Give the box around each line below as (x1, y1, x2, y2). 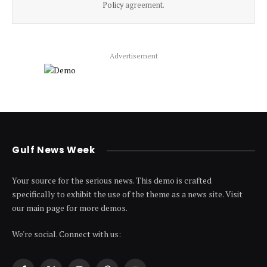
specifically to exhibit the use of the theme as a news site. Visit (12, 188, 243, 200)
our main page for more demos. (12, 202, 128, 213)
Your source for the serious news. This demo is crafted (12, 175, 212, 186)
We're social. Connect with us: (12, 228, 121, 240)
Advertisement (109, 51, 158, 60)
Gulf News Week (12, 144, 95, 156)
